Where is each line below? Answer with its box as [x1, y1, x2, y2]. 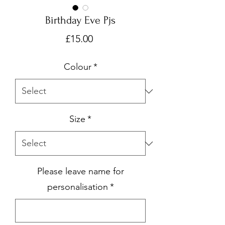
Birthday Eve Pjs [45, 14, 116, 26]
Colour [63, 61, 91, 72]
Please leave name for [37, 166, 124, 177]
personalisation [47, 181, 108, 192]
